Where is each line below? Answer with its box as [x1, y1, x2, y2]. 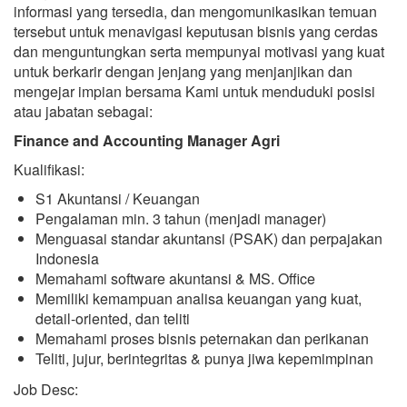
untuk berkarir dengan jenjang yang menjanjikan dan [14, 61, 352, 82]
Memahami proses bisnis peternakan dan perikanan [35, 328, 369, 349]
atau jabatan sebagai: [14, 101, 153, 122]
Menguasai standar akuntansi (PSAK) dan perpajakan [35, 228, 382, 249]
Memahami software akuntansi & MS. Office [35, 268, 315, 289]
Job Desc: [14, 379, 78, 400]
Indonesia [35, 248, 99, 269]
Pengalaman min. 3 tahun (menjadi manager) [35, 208, 326, 229]
